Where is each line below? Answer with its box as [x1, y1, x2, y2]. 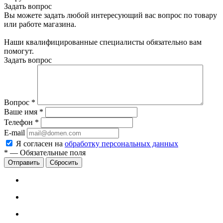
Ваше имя [4, 107, 39, 116]
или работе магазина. [4, 19, 76, 28]
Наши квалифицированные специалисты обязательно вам [4, 37, 202, 46]
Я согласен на [16, 139, 65, 148]
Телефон [4, 117, 35, 126]
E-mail [4, 128, 25, 137]
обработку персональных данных [65, 139, 178, 148]
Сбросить [50, 158, 78, 166]
